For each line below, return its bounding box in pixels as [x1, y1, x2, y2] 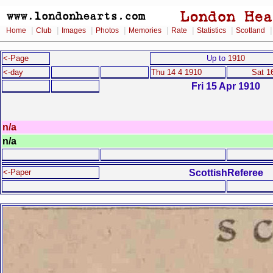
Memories [129, 26, 161, 35]
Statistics [197, 26, 226, 35]
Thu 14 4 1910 [151, 68, 202, 77]
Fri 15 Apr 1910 [191, 80, 261, 91]
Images [62, 26, 86, 35]
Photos [96, 26, 119, 35]
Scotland [236, 26, 265, 35]
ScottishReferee [189, 167, 263, 178]
